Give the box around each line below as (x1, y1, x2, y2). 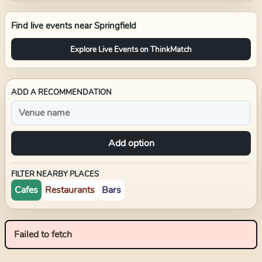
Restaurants (45, 184, 95, 196)
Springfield (94, 20, 136, 32)
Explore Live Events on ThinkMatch (70, 43, 192, 55)
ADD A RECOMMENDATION (11, 87, 112, 98)
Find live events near (11, 20, 94, 32)
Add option (108, 137, 154, 150)
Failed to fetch (14, 228, 72, 241)
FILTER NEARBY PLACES (11, 169, 99, 180)
